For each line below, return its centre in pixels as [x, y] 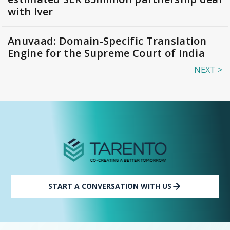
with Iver [31, 12]
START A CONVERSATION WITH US [110, 186]
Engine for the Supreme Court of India [107, 53]
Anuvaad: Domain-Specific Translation [107, 41]
